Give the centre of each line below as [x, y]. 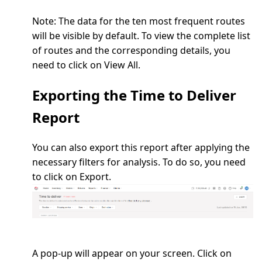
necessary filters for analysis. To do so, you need [139, 162]
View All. [122, 65]
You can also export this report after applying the [141, 147]
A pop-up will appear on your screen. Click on [132, 254]
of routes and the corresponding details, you [131, 51]
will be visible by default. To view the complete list [141, 36]
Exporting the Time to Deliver [134, 95]
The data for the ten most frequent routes [151, 21]
